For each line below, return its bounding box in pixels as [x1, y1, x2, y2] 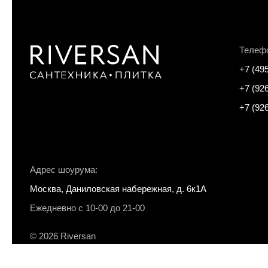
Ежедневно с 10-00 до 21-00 [30, 203, 145, 214]
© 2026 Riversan [30, 231, 96, 242]
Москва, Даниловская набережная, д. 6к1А [30, 184, 206, 194]
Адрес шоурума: [30, 165, 98, 175]
